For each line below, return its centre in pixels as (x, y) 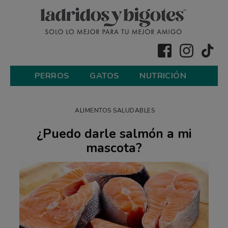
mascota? (114, 148)
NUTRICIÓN (163, 76)
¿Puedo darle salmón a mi (114, 134)
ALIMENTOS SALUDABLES (115, 110)
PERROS (52, 76)
